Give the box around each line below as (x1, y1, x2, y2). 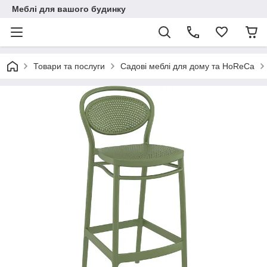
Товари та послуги (33, 61, 105, 71)
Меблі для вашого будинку (12, 4, 126, 14)
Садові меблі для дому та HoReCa (120, 61, 254, 71)
